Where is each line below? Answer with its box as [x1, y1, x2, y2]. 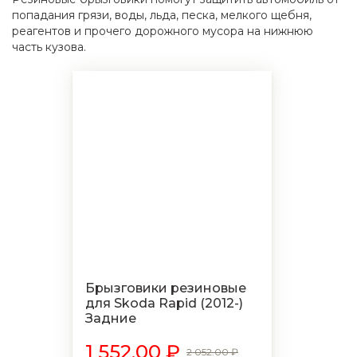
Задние [85, 311, 136, 326]
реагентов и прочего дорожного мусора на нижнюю [12, 24, 313, 38]
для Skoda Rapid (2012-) [85, 296, 243, 311]
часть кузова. [12, 40, 86, 54]
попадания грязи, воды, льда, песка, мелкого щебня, [12, 8, 312, 22]
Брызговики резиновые [85, 280, 246, 296]
